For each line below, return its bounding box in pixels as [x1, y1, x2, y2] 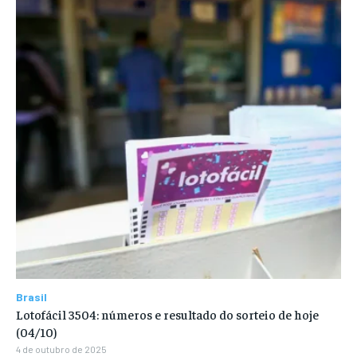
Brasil [16, 290, 47, 304]
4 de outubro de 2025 [16, 343, 107, 355]
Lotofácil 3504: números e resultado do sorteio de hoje [16, 306, 319, 323]
